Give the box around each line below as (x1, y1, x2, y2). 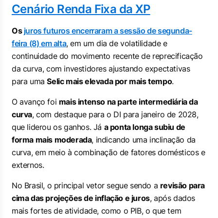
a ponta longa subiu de (104, 122, 185, 132)
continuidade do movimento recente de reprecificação (12, 51, 203, 61)
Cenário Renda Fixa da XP (12, 2, 150, 16)
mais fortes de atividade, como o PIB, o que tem (12, 206, 182, 216)
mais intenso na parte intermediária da (58, 97, 198, 107)
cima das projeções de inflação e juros (12, 193, 150, 203)
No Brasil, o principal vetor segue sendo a (12, 181, 160, 190)
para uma (12, 76, 47, 86)
